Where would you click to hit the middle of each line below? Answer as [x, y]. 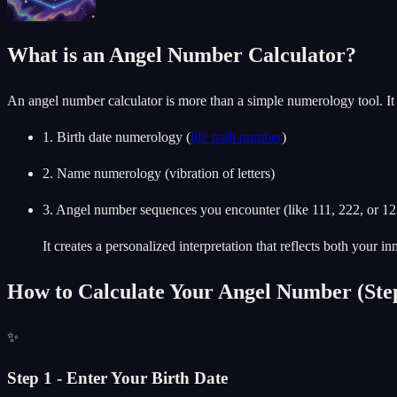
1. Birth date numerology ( [117, 137]
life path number [236, 137]
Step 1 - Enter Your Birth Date [117, 378]
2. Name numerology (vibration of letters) [159, 174]
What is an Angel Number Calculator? [182, 55]
